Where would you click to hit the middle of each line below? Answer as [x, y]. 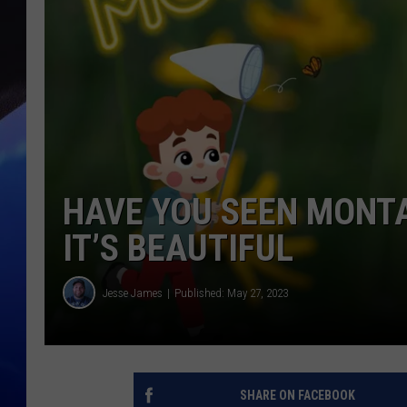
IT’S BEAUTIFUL [178, 249]
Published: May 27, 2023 [231, 293]
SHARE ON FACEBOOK [297, 396]
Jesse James [133, 293]
